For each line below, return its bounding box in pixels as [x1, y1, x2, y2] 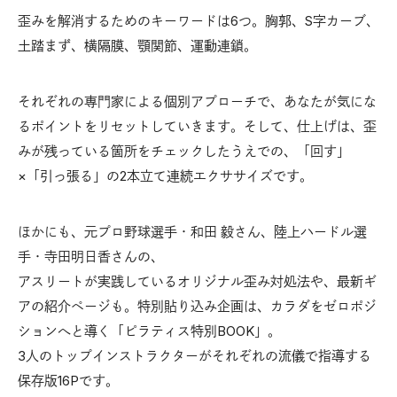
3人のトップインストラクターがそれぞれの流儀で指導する [18, 346, 371, 364]
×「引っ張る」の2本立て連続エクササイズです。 [18, 167, 313, 184]
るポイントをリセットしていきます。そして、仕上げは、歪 [18, 117, 377, 135]
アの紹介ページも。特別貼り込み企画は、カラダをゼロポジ [18, 297, 377, 315]
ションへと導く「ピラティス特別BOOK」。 [18, 322, 281, 339]
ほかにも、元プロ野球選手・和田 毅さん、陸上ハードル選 [18, 222, 367, 240]
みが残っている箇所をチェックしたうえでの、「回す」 [18, 142, 350, 160]
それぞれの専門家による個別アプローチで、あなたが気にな [18, 92, 377, 110]
